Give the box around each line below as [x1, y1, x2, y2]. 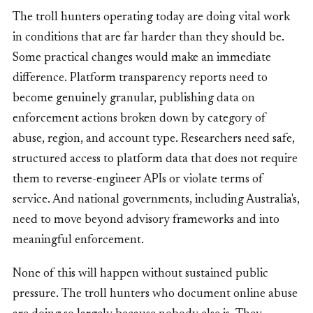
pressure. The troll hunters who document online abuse [13, 287, 298, 300]
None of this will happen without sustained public [13, 267, 268, 280]
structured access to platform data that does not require [13, 152, 298, 166]
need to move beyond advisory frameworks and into [13, 213, 279, 226]
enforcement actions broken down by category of [13, 112, 266, 125]
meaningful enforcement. [13, 233, 144, 247]
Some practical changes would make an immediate [13, 51, 271, 64]
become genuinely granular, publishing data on [13, 92, 255, 105]
